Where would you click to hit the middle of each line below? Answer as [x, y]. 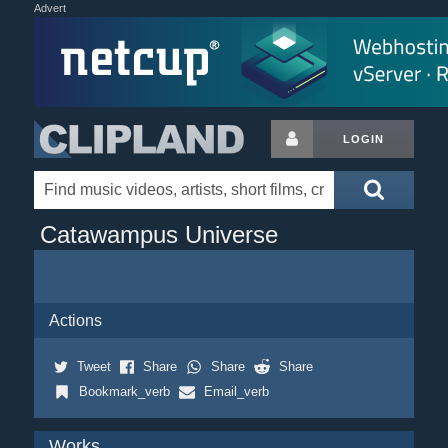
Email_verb [236, 391]
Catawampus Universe [158, 234]
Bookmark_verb [124, 391]
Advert [49, 8]
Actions [75, 320]
